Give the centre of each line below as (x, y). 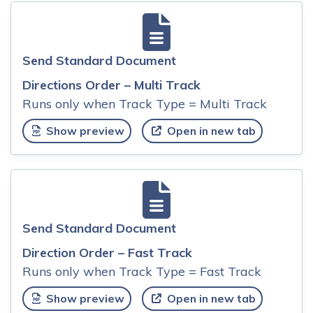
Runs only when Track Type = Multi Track (145, 103)
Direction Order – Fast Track (107, 253)
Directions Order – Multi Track (111, 85)
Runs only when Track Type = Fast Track (142, 272)
